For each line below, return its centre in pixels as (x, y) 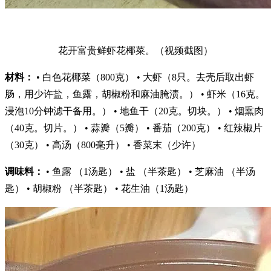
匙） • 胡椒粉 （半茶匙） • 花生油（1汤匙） (99, 188)
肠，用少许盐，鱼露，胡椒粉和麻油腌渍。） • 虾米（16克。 (135, 94)
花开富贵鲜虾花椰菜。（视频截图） (135, 50)
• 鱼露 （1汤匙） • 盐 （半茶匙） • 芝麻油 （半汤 (149, 171)
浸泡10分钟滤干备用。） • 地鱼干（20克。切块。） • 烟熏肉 (134, 111)
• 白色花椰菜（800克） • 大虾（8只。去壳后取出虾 (144, 77)
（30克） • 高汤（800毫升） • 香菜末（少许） (103, 145)
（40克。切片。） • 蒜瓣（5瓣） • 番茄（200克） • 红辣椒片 (134, 128)
